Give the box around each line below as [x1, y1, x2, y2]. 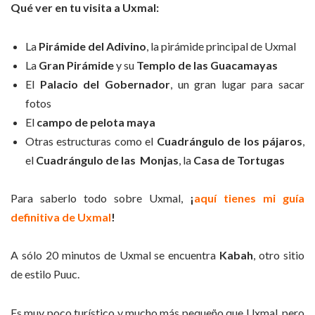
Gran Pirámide [39, 58, 114, 72]
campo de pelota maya [34, 115, 155, 129]
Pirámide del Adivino [39, 39, 146, 53]
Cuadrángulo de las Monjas [36, 153, 179, 167]
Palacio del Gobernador [39, 77, 170, 91]
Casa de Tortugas [193, 153, 285, 167]
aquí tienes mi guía [194, 191, 304, 205]
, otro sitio [253, 248, 305, 262]
